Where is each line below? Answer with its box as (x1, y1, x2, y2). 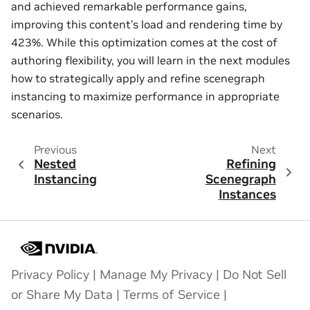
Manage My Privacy (100, 267, 212, 282)
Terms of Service (123, 287, 220, 302)
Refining (226, 156, 276, 172)
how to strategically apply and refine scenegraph (11, 71, 265, 85)
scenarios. (11, 107, 63, 121)
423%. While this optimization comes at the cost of (11, 35, 277, 49)
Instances (218, 186, 276, 202)
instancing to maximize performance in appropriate (11, 89, 280, 103)
